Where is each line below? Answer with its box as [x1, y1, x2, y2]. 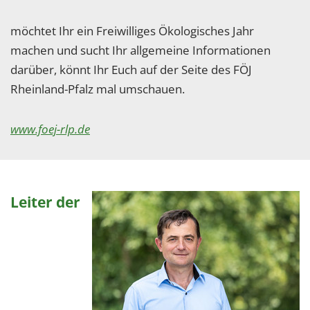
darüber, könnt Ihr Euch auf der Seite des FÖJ [10, 62, 252, 77]
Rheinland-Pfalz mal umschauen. [10, 81, 185, 97]
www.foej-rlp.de [10, 121, 90, 137]
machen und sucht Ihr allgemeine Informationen [10, 42, 271, 58]
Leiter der [10, 192, 80, 212]
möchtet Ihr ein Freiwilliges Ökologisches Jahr [10, 23, 254, 39]
